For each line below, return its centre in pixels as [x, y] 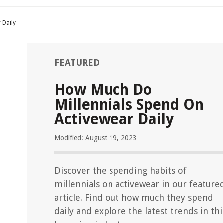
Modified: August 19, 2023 [96, 138]
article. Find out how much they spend [134, 197]
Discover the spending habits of [120, 170]
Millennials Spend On [129, 104]
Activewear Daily [114, 119]
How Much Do [103, 89]
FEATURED [77, 62]
